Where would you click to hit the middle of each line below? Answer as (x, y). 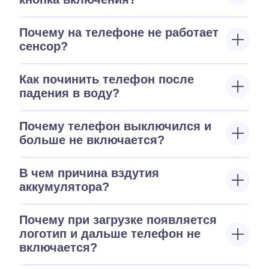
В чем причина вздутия (89, 173)
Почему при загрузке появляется (118, 220)
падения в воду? (69, 93)
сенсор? (44, 46)
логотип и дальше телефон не (110, 234)
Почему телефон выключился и (115, 126)
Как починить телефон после (107, 79)
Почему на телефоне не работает (119, 32)
